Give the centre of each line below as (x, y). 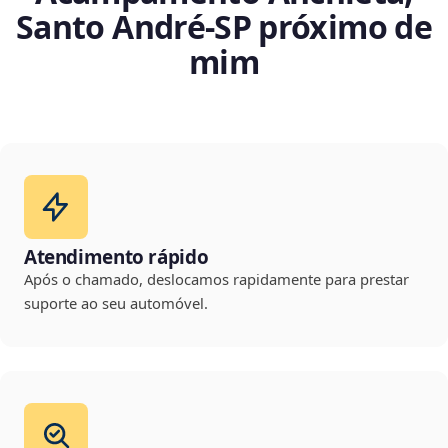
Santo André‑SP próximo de (224, 27)
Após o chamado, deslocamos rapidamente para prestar (216, 279)
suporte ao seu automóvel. (116, 303)
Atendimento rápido (116, 257)
